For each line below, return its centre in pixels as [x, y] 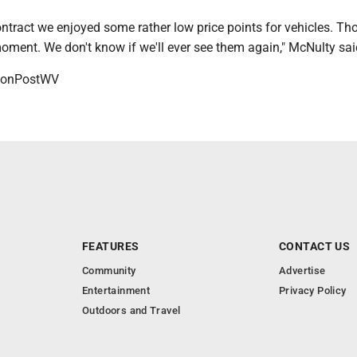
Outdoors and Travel [131, 311]
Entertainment [116, 291]
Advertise [302, 271]
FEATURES [111, 247]
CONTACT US [315, 247]
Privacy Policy [313, 291]
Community [109, 271]
